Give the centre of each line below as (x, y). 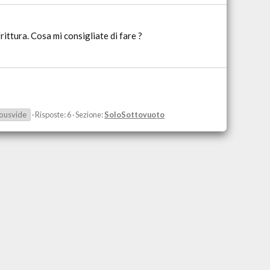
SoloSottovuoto (134, 114)
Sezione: (90, 114)
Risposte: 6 (53, 114)
